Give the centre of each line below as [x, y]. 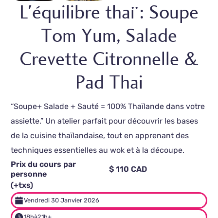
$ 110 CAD [128, 169]
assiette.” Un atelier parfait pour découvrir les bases [105, 121]
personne [29, 174]
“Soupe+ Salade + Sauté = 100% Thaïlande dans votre [108, 107]
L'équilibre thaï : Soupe [109, 13]
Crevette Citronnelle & [109, 59]
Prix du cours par [44, 164]
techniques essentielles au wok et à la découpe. [98, 150]
